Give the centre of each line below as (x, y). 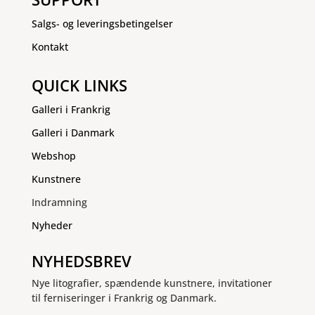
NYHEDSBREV (81, 261)
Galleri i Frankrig (71, 109)
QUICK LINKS (79, 85)
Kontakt (50, 46)
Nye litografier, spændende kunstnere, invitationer (152, 283)
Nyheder (52, 225)
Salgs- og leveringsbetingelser (102, 23)
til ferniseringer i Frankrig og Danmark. (124, 297)
